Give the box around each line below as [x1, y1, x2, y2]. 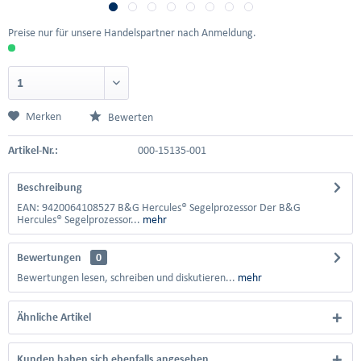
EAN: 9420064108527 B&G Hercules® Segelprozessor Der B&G [17, 201, 301, 214]
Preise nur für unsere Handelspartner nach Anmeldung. [8, 27, 256, 39]
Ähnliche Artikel [17, 311, 91, 323]
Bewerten [106, 111, 153, 123]
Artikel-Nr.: [8, 144, 58, 156]
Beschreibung [17, 181, 82, 193]
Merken [26, 110, 61, 122]
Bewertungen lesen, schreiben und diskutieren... [17, 272, 235, 284]
